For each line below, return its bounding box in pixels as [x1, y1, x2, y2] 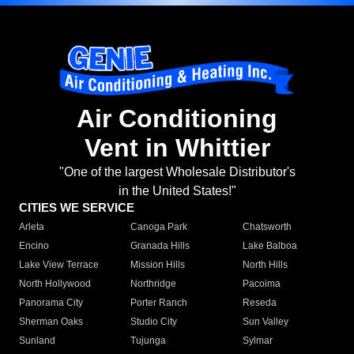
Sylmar [242, 335, 273, 347]
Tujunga [130, 335, 167, 347]
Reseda [242, 297, 277, 309]
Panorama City [19, 297, 83, 309]
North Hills [242, 259, 288, 271]
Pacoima [242, 278, 281, 290]
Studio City [130, 316, 178, 328]
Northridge [130, 278, 177, 290]
